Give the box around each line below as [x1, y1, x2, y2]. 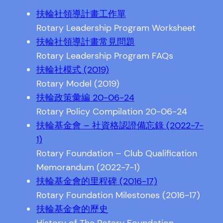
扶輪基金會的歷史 [36, 203, 108, 216]
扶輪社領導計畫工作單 [36, 8, 126, 20]
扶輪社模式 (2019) [36, 64, 109, 76]
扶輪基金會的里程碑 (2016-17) [36, 175, 157, 188]
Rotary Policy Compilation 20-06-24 [36, 106, 187, 118]
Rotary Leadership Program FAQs [36, 50, 173, 62]
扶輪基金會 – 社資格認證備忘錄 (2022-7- [36, 119, 204, 132]
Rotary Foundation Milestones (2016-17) [36, 189, 200, 202]
